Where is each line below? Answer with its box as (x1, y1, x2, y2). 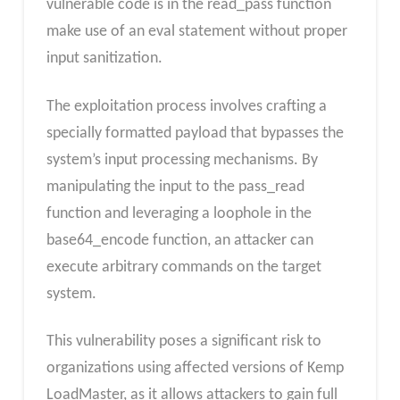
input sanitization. (46, 50, 162, 68)
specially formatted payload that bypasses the (46, 124, 344, 142)
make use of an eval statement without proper (46, 23, 347, 41)
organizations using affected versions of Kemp (46, 360, 344, 378)
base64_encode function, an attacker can (46, 231, 313, 249)
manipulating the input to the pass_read (46, 178, 304, 196)
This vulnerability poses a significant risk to (46, 333, 321, 351)
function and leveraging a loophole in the (46, 204, 312, 222)
